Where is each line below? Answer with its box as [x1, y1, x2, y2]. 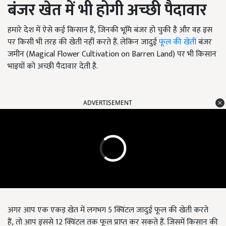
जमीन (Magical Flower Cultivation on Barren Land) [8, 47, 177, 61]
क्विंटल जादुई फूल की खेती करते [114, 203, 208, 217]
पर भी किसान [177, 47, 216, 61]
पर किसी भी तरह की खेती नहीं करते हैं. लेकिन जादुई [8, 35, 159, 49]
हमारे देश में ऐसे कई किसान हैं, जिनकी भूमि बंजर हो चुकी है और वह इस [8, 23, 212, 37]
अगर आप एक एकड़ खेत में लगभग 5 [8, 203, 114, 217]
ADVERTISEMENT [83, 98, 132, 107]
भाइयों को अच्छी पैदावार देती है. [8, 59, 98, 73]
